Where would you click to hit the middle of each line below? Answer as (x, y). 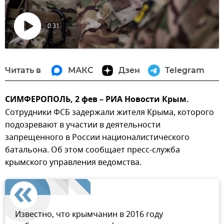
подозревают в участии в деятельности (83, 125)
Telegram (185, 70)
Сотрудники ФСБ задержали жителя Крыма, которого (109, 112)
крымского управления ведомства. (73, 162)
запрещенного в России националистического (97, 137)
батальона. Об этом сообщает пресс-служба (92, 150)
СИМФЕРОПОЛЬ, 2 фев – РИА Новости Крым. (97, 100)
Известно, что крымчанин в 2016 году (89, 214)
